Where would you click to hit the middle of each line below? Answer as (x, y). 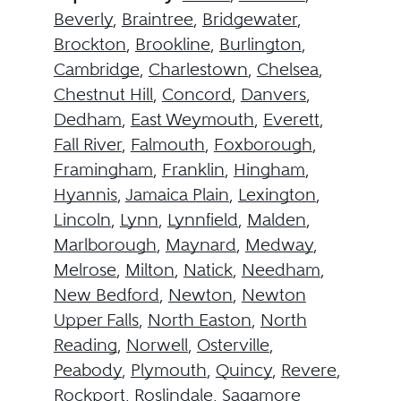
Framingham (103, 169)
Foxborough (263, 144)
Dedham (87, 119)
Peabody (87, 370)
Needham (281, 269)
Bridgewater (249, 19)
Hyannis (85, 194)
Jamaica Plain (177, 194)
